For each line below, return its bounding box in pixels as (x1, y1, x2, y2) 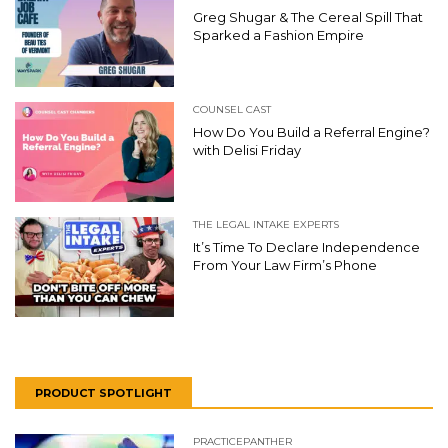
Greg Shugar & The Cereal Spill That (193, 8, 423, 25)
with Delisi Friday (193, 141, 301, 158)
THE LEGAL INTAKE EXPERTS (193, 217, 339, 231)
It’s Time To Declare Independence (193, 238, 420, 255)
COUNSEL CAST (193, 102, 271, 116)
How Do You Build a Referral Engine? (193, 123, 430, 140)
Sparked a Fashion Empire (193, 26, 364, 43)
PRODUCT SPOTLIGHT (35, 385, 172, 400)
